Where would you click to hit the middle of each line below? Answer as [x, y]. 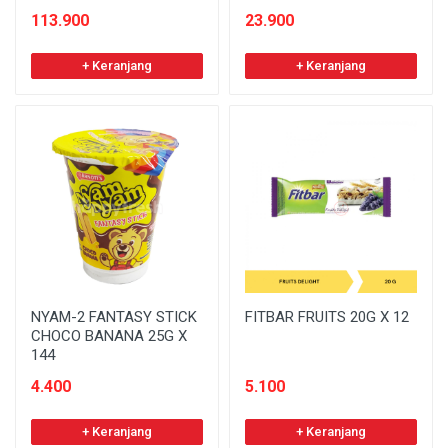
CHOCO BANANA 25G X [109, 335]
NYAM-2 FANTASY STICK [114, 316]
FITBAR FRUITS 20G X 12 [327, 316]
